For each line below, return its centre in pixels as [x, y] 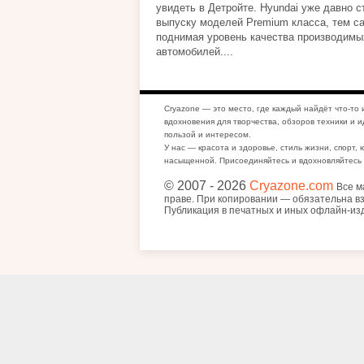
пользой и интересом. [208, 134]
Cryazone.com [291, 186]
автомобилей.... [195, 52]
